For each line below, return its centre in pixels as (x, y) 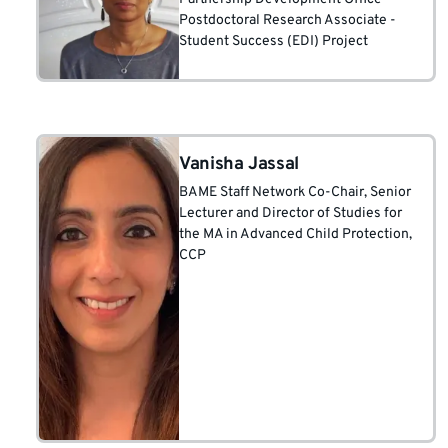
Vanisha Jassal (239, 164)
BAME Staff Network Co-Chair (271, 192)
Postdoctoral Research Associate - (287, 20)
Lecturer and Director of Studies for (290, 213)
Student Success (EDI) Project (273, 41)
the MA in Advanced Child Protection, (295, 234)
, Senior (387, 192)
